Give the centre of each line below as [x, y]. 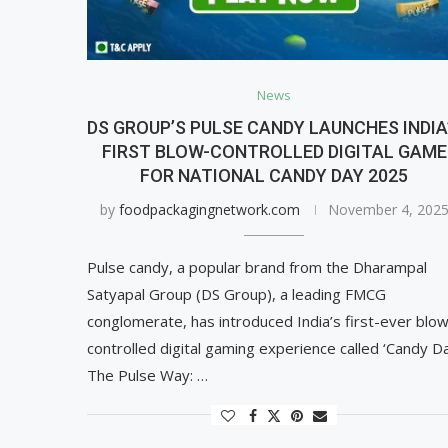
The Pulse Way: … [147, 374]
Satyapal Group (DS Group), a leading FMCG [236, 293]
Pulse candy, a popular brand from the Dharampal [257, 266]
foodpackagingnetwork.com [209, 209]
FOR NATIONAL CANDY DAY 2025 [274, 175]
